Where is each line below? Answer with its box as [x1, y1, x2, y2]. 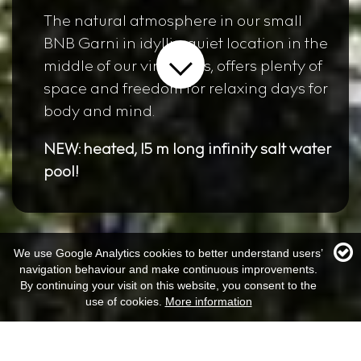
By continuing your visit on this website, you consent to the [20, 279, 317, 292]
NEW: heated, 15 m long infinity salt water [44, 143, 331, 158]
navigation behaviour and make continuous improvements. [19, 263, 317, 276]
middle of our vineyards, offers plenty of [44, 60, 322, 75]
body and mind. [44, 105, 155, 120]
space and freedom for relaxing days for [44, 82, 328, 98]
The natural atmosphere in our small [44, 15, 302, 30]
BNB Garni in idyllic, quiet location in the [44, 37, 328, 52]
